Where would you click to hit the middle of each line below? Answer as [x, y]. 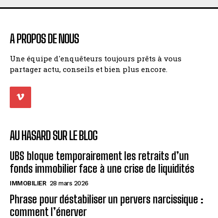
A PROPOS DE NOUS [44, 38]
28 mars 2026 [69, 183]
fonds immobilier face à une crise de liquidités [102, 169]
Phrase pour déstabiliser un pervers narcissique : [107, 200]
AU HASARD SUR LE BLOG [54, 136]
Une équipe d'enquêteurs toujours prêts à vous [96, 58]
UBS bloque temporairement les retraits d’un [99, 156]
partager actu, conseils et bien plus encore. [89, 69]
